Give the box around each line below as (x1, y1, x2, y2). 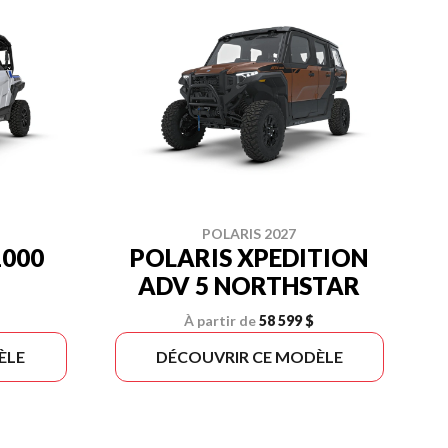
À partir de (184, 312, 257, 329)
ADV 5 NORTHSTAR (138, 271, 361, 300)
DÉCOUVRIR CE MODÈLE (155, 347, 343, 366)
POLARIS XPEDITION (130, 243, 369, 272)
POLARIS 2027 (202, 225, 297, 242)
